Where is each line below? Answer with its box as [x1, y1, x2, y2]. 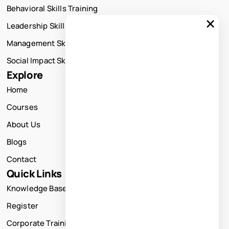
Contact [6, 153, 36, 165]
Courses [6, 101, 38, 112]
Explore [6, 67, 43, 82]
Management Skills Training [6, 37, 108, 49]
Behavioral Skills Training [6, 3, 98, 14]
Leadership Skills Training [6, 20, 101, 31]
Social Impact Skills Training [6, 55, 108, 66]
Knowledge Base [6, 182, 67, 194]
